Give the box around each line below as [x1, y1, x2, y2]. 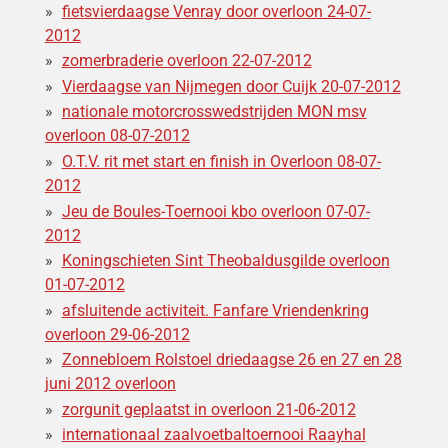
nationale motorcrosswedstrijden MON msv [61, 102, 367, 122]
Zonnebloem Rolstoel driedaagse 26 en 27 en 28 [61, 350, 402, 370]
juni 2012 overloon [44, 374, 176, 394]
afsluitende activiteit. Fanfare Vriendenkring [61, 300, 369, 320]
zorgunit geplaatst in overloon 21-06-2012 [61, 399, 356, 419]
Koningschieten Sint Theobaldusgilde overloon [61, 251, 390, 271]
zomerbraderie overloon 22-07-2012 [61, 51, 312, 71]
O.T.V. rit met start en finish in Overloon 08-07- [61, 151, 381, 171]
